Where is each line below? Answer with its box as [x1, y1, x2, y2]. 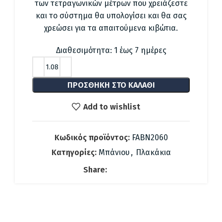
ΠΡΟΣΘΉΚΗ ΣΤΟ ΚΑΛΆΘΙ [67, 80, 155, 90]
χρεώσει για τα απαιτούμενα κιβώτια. [44, 23, 178, 33]
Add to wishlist [83, 102, 141, 111]
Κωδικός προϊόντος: [54, 133, 132, 142]
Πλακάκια [135, 148, 171, 157]
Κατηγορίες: [51, 148, 97, 157]
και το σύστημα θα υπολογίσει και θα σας [35, 11, 187, 20]
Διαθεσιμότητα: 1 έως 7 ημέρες [55, 46, 166, 55]
